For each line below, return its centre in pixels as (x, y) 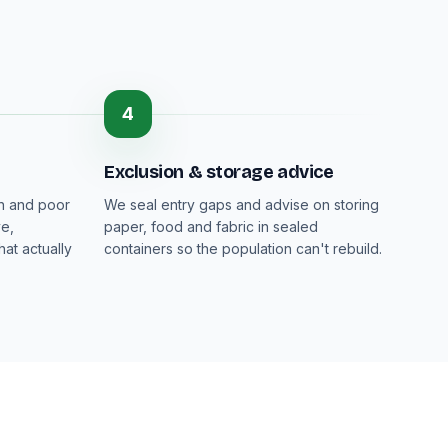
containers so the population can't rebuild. (243, 248)
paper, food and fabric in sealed (211, 226)
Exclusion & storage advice (219, 172)
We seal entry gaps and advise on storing (241, 204)
